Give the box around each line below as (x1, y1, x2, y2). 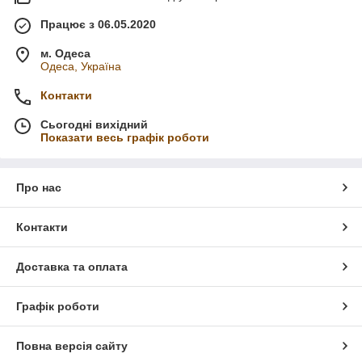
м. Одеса (40, 47, 90, 60)
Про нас (16, 181, 61, 194)
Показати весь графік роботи (40, 131, 209, 144)
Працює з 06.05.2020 (40, 18, 156, 31)
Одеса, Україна (40, 60, 121, 73)
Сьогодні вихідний (40, 118, 148, 131)
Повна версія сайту (16, 339, 128, 352)
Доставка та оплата (16, 260, 128, 273)
